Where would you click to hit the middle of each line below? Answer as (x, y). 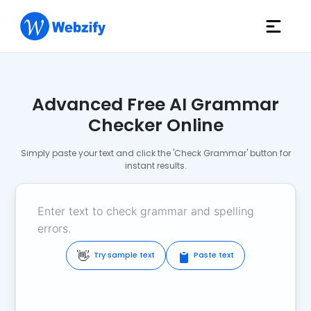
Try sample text (124, 255)
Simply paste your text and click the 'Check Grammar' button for (155, 153)
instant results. (155, 166)
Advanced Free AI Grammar (155, 104)
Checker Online (155, 125)
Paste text (214, 255)
